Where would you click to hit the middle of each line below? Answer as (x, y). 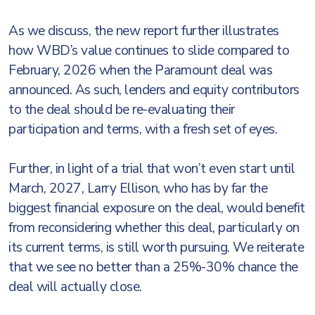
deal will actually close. (77, 287)
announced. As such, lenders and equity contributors (154, 90)
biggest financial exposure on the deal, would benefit (157, 208)
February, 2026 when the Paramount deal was (140, 70)
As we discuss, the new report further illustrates (144, 31)
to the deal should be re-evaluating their (122, 110)
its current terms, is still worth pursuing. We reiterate (156, 247)
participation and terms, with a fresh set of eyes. (144, 129)
